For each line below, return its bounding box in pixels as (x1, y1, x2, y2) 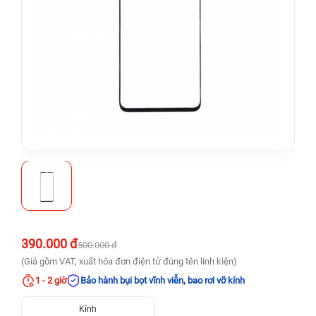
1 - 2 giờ (35, 275, 66, 286)
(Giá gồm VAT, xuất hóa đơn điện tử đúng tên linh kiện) (21, 256, 237, 267)
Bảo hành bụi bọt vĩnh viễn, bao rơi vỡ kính (80, 275, 245, 286)
